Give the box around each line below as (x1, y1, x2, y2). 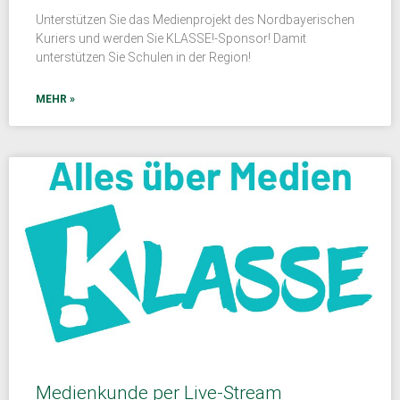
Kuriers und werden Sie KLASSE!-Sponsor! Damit (36, 30, 306, 46)
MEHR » (36, 92, 75, 105)
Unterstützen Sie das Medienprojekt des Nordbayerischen (36, 12, 354, 27)
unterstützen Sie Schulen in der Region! (36, 49, 251, 64)
